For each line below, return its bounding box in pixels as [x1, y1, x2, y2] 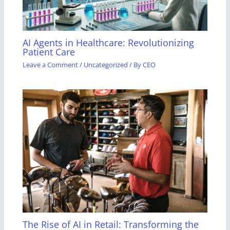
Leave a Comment [23, 60, 79, 69]
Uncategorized [84, 60, 128, 69]
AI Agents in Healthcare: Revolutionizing [23, 36, 195, 49]
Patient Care [23, 46, 75, 59]
